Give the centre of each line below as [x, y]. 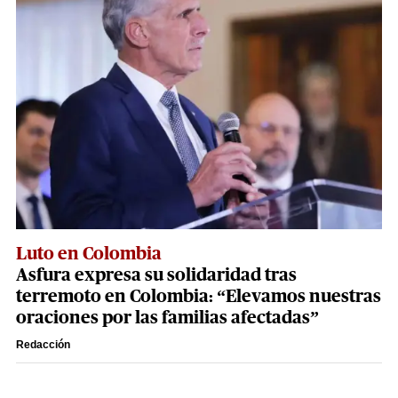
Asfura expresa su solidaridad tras [156, 276]
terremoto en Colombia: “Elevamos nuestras [199, 297]
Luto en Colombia [89, 255]
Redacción [43, 345]
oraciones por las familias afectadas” [167, 318]
